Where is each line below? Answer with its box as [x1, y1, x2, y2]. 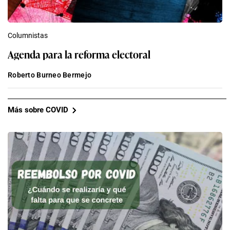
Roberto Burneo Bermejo [8, 70, 92, 79]
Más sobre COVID [8, 105, 68, 115]
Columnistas [8, 31, 48, 40]
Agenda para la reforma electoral [8, 46, 150, 62]
